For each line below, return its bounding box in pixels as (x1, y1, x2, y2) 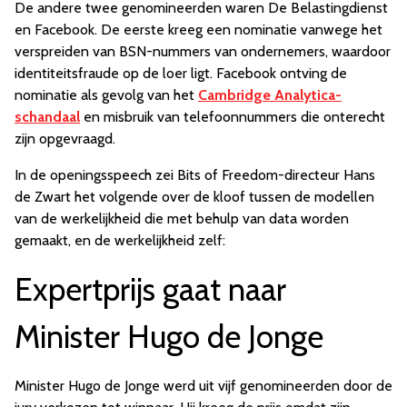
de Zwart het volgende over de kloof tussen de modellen (15, 188, 374, 206)
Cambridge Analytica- (198, 86, 342, 104)
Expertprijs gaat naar (15, 270, 286, 310)
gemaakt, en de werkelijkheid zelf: (15, 232, 225, 250)
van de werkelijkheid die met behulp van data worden (15, 210, 349, 228)
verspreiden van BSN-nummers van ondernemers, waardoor (15, 43, 391, 61)
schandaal (15, 108, 80, 126)
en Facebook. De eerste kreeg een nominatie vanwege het (15, 21, 382, 39)
